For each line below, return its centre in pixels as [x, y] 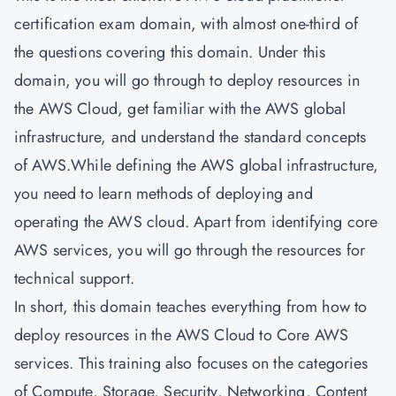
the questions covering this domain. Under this [170, 52]
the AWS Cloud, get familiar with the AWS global [180, 109]
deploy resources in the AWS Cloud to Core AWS [182, 335]
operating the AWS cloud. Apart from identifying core [196, 222]
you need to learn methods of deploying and [164, 194]
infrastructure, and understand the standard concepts [190, 137]
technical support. [74, 278]
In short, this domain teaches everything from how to [191, 307]
